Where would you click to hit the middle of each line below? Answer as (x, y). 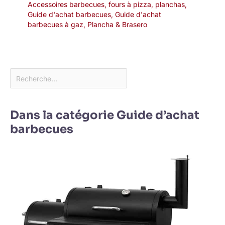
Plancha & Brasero (117, 25)
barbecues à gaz (55, 25)
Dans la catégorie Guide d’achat (105, 115)
